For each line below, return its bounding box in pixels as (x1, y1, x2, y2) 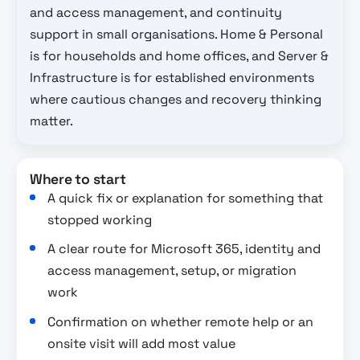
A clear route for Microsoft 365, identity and (47, 240, 321, 258)
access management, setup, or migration (47, 262, 297, 280)
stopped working (47, 211, 153, 228)
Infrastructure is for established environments (30, 69, 314, 87)
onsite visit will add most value (47, 334, 236, 352)
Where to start (30, 170, 126, 188)
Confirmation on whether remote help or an (47, 313, 314, 330)
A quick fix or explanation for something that (47, 189, 324, 207)
